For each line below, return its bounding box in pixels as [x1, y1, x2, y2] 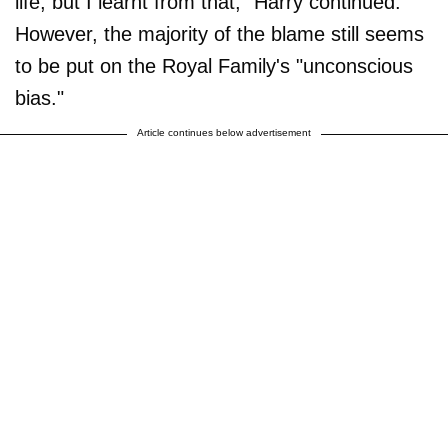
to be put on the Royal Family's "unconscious [15, 55, 413, 78]
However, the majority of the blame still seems [15, 23, 424, 46]
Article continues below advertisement [137, 127, 311, 139]
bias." [15, 87, 64, 110]
